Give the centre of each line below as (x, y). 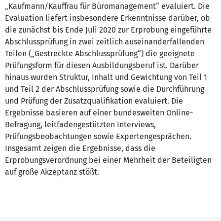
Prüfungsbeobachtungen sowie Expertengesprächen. (98, 137)
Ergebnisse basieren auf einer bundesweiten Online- (99, 113)
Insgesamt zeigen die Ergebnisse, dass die (80, 148)
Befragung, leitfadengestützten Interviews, (80, 125)
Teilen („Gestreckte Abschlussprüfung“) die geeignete (100, 54)
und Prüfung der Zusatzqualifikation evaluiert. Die (94, 101)
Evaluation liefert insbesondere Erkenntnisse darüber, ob (108, 18)
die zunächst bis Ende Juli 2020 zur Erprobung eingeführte (108, 30)
